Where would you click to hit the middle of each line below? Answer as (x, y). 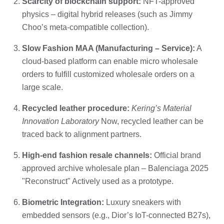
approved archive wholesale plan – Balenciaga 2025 (115, 168)
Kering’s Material (161, 108)
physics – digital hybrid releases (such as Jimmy (107, 14)
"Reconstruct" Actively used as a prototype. (98, 181)
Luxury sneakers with (142, 202)
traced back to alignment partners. (82, 134)
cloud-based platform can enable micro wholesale (110, 61)
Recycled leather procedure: (76, 108)
